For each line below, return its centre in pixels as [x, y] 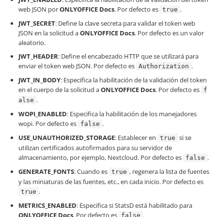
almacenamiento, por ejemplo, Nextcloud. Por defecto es [101, 157]
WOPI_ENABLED [43, 114]
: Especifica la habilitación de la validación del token [134, 80]
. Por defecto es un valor [169, 33]
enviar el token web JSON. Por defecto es [77, 66]
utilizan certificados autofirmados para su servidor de [95, 148]
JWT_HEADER [38, 56]
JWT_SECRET [37, 23]
